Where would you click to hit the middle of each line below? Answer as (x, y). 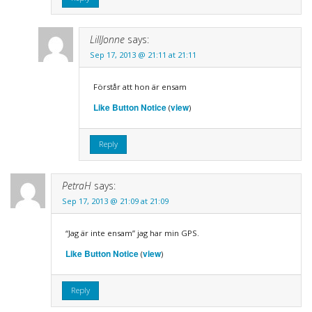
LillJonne (107, 39)
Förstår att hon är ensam (140, 86)
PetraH (76, 185)
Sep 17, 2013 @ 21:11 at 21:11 (143, 54)
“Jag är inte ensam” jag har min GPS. (132, 233)
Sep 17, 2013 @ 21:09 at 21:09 (115, 201)
